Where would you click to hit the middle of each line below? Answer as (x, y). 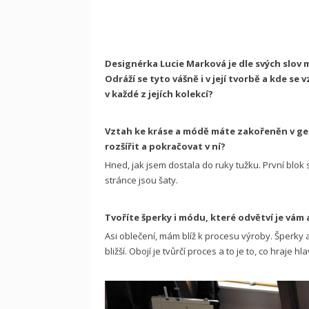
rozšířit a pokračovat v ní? (165, 146)
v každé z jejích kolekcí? (160, 94)
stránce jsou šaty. (141, 180)
